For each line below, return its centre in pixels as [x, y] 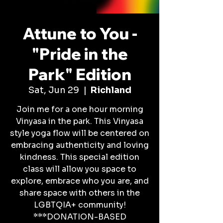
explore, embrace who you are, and [80, 181]
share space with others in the [80, 193]
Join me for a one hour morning [80, 109]
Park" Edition [80, 74]
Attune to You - [80, 33]
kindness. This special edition [80, 157]
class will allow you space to [80, 169]
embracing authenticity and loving [80, 145]
